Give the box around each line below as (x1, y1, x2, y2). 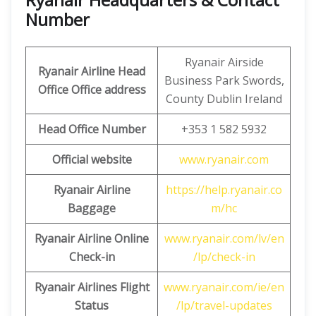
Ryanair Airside (184, 54, 264, 70)
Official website (51, 152, 132, 167)
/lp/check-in (193, 249, 255, 265)
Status (75, 298, 109, 313)
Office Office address (37, 82, 146, 97)
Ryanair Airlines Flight (34, 279, 150, 295)
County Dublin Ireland (166, 91, 282, 107)
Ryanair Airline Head (38, 63, 145, 79)
